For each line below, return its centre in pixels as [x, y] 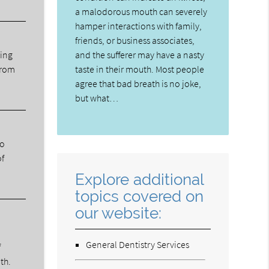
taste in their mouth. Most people [140, 69]
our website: [119, 213]
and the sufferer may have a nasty [140, 54]
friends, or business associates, [135, 40]
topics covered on [140, 196]
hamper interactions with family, [139, 26]
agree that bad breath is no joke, [138, 83]
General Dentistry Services [138, 244]
